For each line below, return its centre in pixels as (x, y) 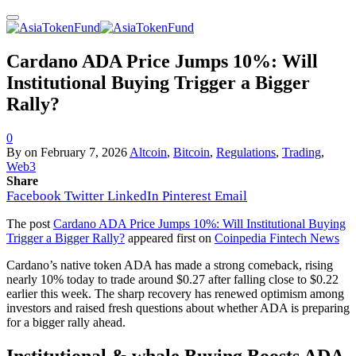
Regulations (246, 152)
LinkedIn (133, 195)
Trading (302, 152)
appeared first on (170, 238)
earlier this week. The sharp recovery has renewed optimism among (175, 293)
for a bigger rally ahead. (66, 322)
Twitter (84, 195)
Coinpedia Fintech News (277, 238)
